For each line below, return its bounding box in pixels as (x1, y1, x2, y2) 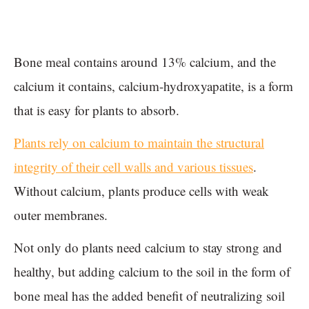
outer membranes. (14, 206, 112, 223)
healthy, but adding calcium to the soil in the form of (14, 262, 290, 280)
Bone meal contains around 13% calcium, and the (14, 52, 276, 70)
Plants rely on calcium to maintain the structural (14, 133, 264, 151)
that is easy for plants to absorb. (14, 101, 183, 119)
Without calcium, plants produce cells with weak (14, 181, 269, 199)
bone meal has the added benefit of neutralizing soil (14, 286, 285, 304)
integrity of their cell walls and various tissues (14, 157, 253, 175)
